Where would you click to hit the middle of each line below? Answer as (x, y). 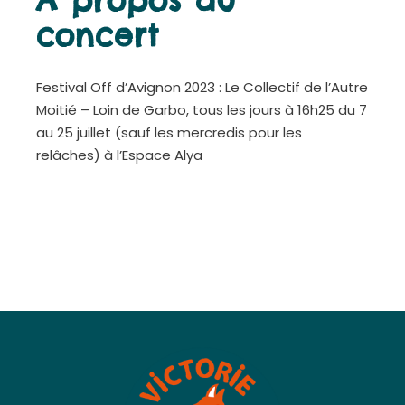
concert (98, 35)
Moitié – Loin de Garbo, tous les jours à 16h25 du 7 (202, 109)
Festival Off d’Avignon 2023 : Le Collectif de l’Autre (202, 87)
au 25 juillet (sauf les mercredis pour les (170, 132)
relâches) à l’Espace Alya (120, 155)
